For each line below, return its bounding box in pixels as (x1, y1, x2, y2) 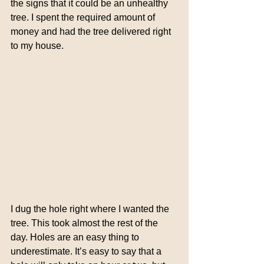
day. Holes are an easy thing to (11, 232, 141, 242)
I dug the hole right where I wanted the (11, 203, 171, 214)
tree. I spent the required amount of (11, 12, 157, 22)
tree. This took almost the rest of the (11, 217, 160, 228)
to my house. (11, 41, 64, 51)
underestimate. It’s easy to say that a (11, 246, 164, 256)
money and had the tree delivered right (11, 27, 173, 37)
